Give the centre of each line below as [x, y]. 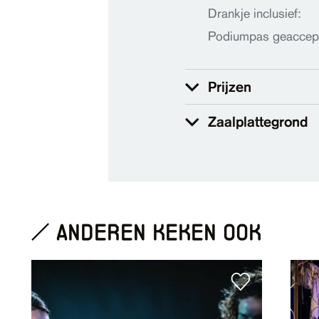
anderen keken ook [159, 231]
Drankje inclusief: [254, 14]
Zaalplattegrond [257, 122]
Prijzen [229, 87]
